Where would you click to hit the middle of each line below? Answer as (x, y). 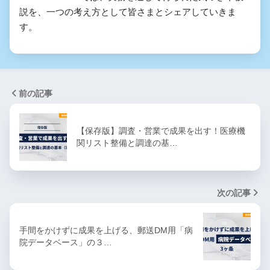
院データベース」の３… (66, 243)
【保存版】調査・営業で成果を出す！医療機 (161, 131)
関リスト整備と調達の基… (127, 143)
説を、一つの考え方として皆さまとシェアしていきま (128, 12)
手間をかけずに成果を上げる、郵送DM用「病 (106, 231)
